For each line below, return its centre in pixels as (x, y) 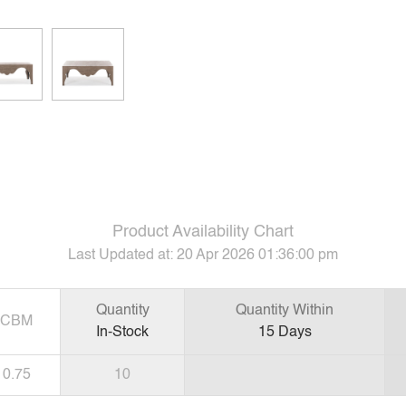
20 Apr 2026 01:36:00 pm (257, 255)
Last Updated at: (122, 255)
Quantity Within (285, 310)
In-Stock (122, 332)
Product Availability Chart (203, 232)
